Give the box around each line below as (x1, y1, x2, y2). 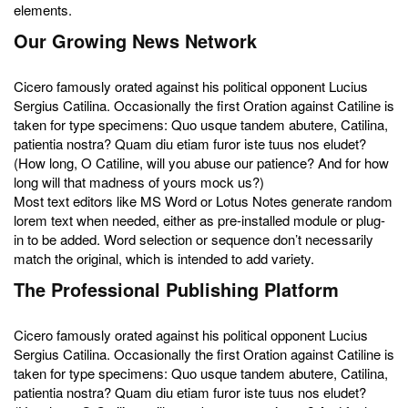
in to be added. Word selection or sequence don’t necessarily (14, 229, 373, 249)
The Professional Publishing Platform (14, 276, 339, 302)
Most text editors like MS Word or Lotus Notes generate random (14, 191, 393, 210)
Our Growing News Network (14, 27, 257, 54)
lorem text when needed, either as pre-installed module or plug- (14, 210, 385, 229)
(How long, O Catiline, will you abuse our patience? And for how (14, 153, 389, 172)
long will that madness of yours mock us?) (14, 172, 264, 191)
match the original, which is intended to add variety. (14, 249, 314, 268)
